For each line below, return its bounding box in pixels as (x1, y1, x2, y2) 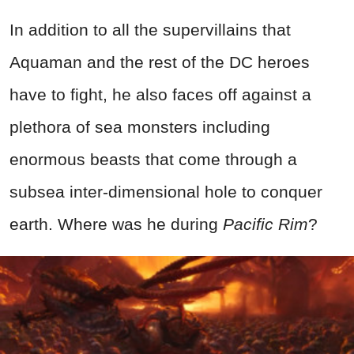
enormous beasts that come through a (9, 149, 297, 168)
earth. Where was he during (9, 214, 223, 233)
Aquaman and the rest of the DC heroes (9, 52, 310, 71)
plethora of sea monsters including (9, 117, 270, 136)
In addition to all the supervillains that (9, 20, 291, 39)
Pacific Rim (223, 214, 308, 233)
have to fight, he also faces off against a (9, 85, 311, 104)
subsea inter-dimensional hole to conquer (9, 182, 322, 201)
